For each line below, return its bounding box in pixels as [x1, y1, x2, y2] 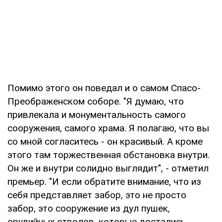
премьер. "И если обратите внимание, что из [7, 175, 201, 187]
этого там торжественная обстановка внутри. [7, 149, 210, 161]
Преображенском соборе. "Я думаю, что [7, 95, 184, 107]
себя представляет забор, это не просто [7, 189, 186, 201]
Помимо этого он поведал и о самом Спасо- [7, 82, 201, 94]
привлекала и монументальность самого [7, 109, 186, 120]
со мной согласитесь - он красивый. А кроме [7, 135, 203, 147]
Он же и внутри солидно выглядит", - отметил [7, 162, 209, 174]
